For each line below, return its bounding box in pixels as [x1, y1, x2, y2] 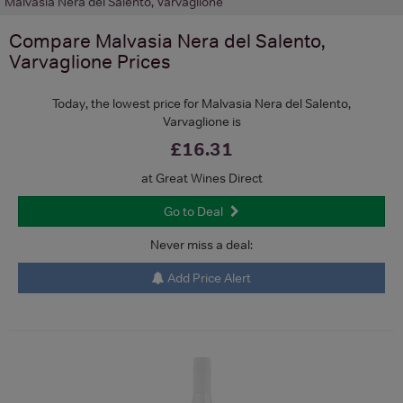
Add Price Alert [165, 269, 251, 286]
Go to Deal [164, 202, 223, 219]
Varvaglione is [162, 112, 241, 130]
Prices [112, 49, 171, 73]
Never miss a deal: [150, 236, 253, 253]
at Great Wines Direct [140, 169, 263, 186]
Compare [9, 29, 95, 52]
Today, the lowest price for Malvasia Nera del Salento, [52, 94, 351, 112]
